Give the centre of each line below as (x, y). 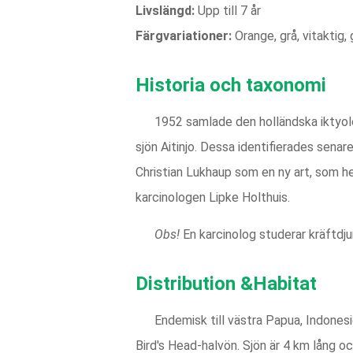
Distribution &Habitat (226, 284)
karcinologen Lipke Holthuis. (213, 197)
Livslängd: (165, 11)
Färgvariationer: (184, 36)
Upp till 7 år (228, 11)
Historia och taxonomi (231, 85)
